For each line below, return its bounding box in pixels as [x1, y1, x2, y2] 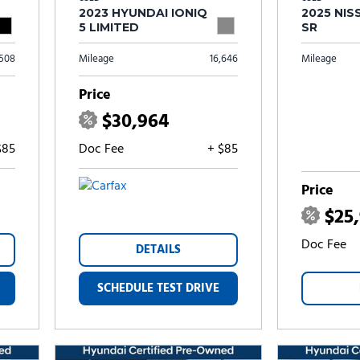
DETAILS [136, 240, 182, 260]
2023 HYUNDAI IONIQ [79, 6, 208, 20]
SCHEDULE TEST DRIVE [97, 279, 220, 298]
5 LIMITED [79, 20, 140, 35]
